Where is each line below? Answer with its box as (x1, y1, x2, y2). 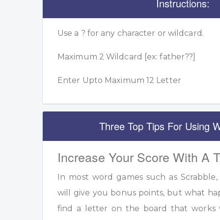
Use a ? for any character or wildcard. (57, 28, 204, 38)
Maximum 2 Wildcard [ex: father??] (57, 52, 196, 62)
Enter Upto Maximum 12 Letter (57, 76, 181, 85)
